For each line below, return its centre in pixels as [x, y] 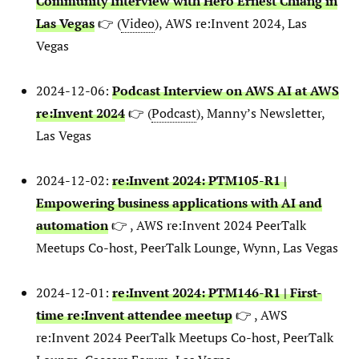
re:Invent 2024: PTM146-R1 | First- [217, 293]
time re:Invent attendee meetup [134, 315]
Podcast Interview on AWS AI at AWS [226, 91]
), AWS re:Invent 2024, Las [231, 24]
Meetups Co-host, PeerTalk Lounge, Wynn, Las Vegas [187, 248]
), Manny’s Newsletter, [260, 113]
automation [72, 226]
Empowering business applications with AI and [179, 203]
